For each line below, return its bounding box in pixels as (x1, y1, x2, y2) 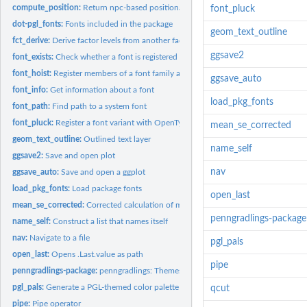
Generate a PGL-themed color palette (46, 282, 180, 291)
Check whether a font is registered (56, 52, 178, 61)
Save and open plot (45, 151, 116, 160)
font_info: (12, 85, 51, 94)
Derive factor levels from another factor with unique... (52, 36, 245, 45)
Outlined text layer (84, 134, 151, 143)
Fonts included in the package (65, 19, 173, 28)
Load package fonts (72, 184, 143, 193)
